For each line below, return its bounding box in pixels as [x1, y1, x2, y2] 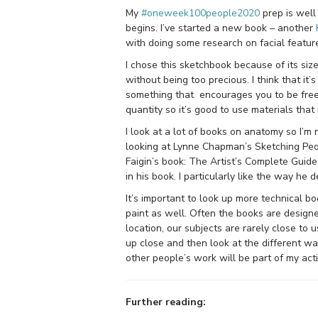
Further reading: [126, 295, 206, 309]
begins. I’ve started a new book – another [126, 21, 316, 35]
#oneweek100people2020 [141, 6, 260, 20]
